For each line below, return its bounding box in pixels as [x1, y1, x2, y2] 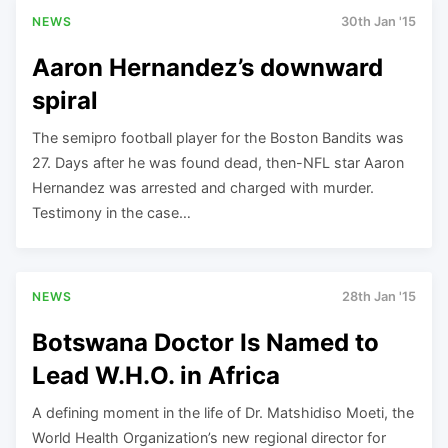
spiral [32, 85, 98, 115]
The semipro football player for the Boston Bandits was [32, 128, 404, 146]
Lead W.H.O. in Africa [32, 360, 280, 390]
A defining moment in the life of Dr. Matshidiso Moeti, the [32, 403, 414, 421]
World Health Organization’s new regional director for [32, 428, 386, 446]
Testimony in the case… [32, 203, 191, 221]
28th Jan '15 [342, 288, 416, 304]
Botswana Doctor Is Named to [32, 327, 379, 357]
